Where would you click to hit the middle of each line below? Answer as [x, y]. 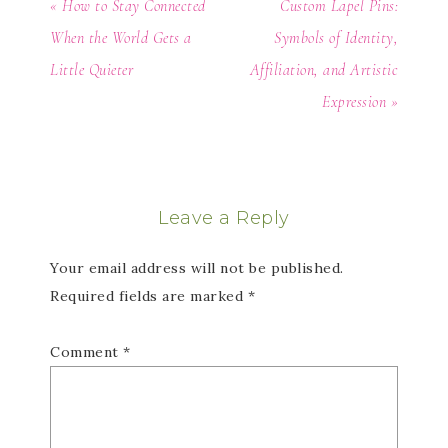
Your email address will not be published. [197, 268]
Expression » [360, 102]
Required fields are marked [149, 296]
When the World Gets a [121, 38]
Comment [86, 352]
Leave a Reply [224, 218]
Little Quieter [91, 70]
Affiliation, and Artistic [323, 70]
